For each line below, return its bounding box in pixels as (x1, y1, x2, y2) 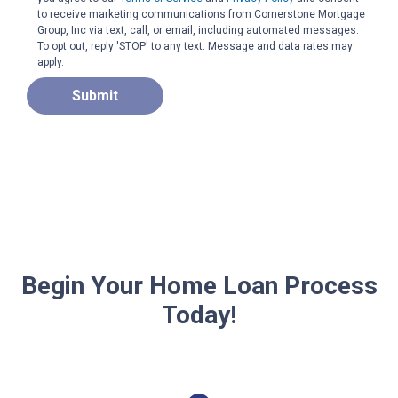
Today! (162, 299, 236, 330)
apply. (37, 55, 65, 68)
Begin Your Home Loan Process (20, 270, 378, 300)
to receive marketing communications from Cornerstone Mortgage (37, 7, 366, 20)
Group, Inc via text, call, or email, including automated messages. (37, 23, 360, 36)
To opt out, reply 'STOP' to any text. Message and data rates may (37, 39, 354, 52)
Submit (72, 86, 118, 104)
